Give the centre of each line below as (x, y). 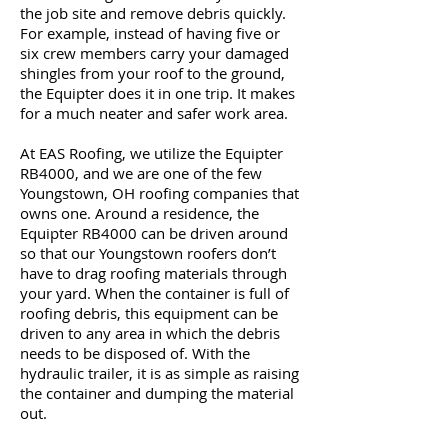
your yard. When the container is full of (154, 293)
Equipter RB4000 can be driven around (154, 233)
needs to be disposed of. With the (135, 353)
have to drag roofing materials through (153, 273)
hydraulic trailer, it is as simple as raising (159, 373)
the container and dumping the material (157, 393)
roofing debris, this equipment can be (149, 313)
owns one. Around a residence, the (139, 213)
